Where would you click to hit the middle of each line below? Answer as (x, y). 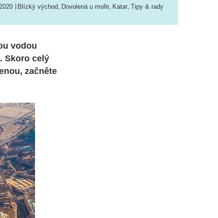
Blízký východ (38, 7)
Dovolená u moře (85, 7)
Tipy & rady (147, 7)
